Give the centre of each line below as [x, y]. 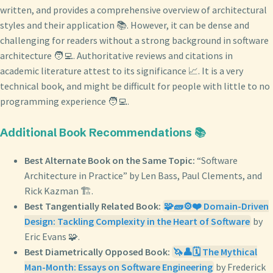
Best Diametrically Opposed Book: [97, 251]
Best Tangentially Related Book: [93, 206]
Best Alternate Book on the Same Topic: [110, 160]
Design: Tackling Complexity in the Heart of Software [137, 221]
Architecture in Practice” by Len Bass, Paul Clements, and [143, 175]
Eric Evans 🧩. [52, 236]
